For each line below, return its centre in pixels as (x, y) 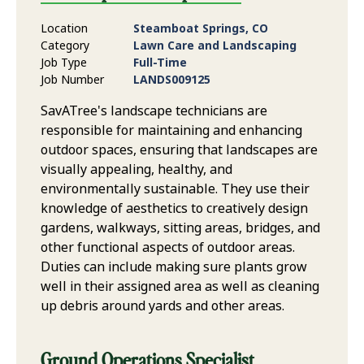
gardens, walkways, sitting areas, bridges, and (180, 228)
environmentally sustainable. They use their (175, 189)
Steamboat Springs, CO (201, 29)
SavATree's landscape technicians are (154, 111)
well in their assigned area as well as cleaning (180, 287)
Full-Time (160, 63)
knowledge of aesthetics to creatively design (174, 209)
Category (65, 46)
